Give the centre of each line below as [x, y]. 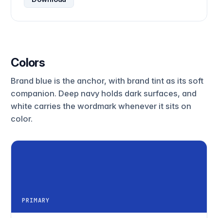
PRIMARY [36, 200]
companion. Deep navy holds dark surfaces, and [103, 93]
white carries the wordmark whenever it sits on [101, 106]
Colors [28, 62]
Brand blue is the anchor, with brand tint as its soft [107, 81]
